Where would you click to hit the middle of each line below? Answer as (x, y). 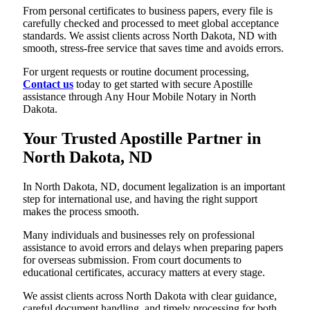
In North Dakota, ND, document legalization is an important (154, 187)
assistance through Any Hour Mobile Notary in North (139, 97)
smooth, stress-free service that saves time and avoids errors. (153, 48)
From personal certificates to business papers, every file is (148, 11)
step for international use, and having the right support (140, 199)
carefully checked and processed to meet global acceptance (151, 24)
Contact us (48, 84)
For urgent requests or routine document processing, (136, 72)
